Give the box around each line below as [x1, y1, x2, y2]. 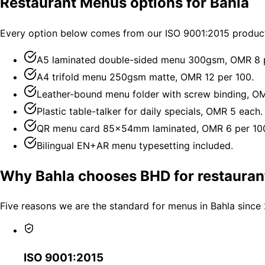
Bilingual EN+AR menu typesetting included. [37, 139, 233, 151]
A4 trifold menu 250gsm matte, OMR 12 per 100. [37, 70, 254, 83]
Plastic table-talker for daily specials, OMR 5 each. [37, 105, 263, 117]
